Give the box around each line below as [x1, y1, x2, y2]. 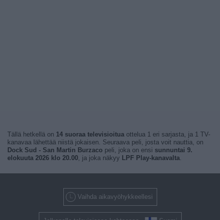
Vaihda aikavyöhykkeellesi [77, 193, 153, 200]
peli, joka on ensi [103, 146, 155, 154]
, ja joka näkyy [78, 154, 122, 162]
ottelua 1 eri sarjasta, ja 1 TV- [124, 131, 210, 138]
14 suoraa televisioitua [56, 131, 124, 138]
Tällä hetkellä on [7, 131, 56, 138]
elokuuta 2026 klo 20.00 [7, 154, 78, 162]
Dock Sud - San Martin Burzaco [7, 146, 103, 154]
